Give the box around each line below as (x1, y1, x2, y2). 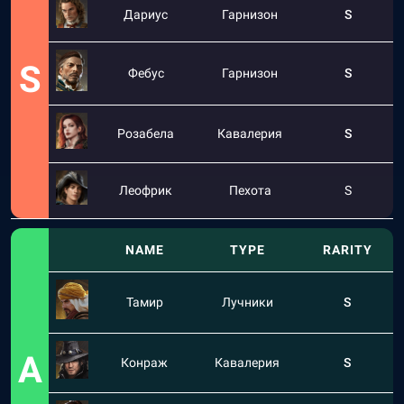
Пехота (228, 183, 271, 197)
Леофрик (119, 183, 172, 197)
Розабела (117, 126, 174, 141)
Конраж (121, 355, 168, 370)
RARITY (322, 243, 372, 257)
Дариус (124, 7, 168, 22)
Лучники (221, 295, 273, 309)
